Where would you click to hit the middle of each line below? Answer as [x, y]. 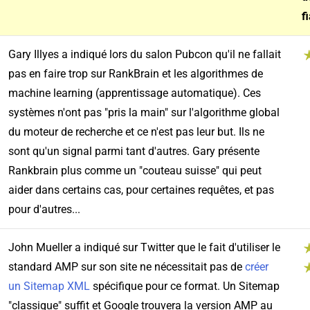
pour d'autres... [44, 210]
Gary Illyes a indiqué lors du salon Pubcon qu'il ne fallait [144, 55]
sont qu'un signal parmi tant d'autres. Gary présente [134, 152]
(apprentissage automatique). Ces [176, 93]
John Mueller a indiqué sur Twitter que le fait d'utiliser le [144, 248]
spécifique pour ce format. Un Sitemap [184, 286]
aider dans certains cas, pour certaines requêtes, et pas [141, 190]
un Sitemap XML [49, 286]
